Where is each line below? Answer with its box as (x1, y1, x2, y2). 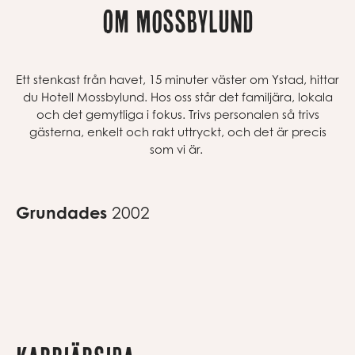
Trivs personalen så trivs (188, 106, 319, 121)
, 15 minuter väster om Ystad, (143, 71, 307, 86)
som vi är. (149, 141, 206, 156)
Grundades (16, 201, 112, 223)
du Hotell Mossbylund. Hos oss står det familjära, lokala (22, 89, 333, 104)
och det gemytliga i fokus (36, 106, 182, 121)
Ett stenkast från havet (16, 71, 143, 86)
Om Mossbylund (101, 3, 254, 38)
